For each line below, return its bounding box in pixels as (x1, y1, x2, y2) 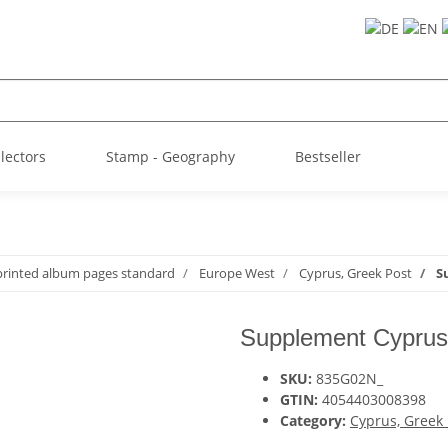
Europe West (199, 264, 275, 282)
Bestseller (295, 147, 361, 166)
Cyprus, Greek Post (299, 264, 412, 282)
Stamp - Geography (106, 147, 235, 166)
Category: (280, 411, 350, 430)
